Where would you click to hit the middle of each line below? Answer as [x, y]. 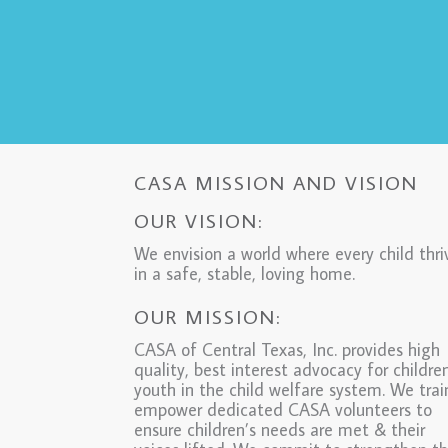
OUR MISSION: [208, 316]
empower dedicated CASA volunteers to [283, 410]
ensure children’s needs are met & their [280, 430]
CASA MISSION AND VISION [276, 182]
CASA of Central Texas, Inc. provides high [287, 350]
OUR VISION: [199, 220]
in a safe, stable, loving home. [245, 274]
